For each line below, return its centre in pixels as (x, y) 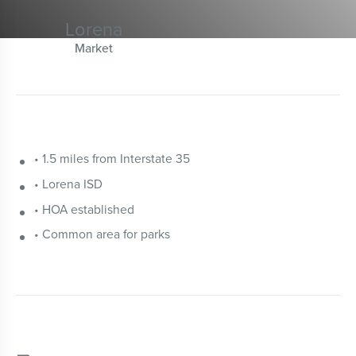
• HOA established (85, 209)
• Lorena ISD (69, 184)
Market (93, 48)
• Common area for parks (103, 234)
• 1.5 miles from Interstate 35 (112, 158)
